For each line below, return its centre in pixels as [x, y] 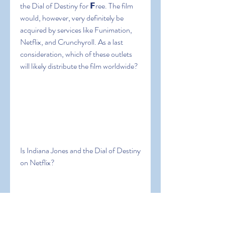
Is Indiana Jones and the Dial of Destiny [80, 150]
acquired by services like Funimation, [76, 30]
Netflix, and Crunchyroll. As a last [72, 42]
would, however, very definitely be [72, 18]
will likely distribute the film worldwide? [79, 66]
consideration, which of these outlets [76, 54]
